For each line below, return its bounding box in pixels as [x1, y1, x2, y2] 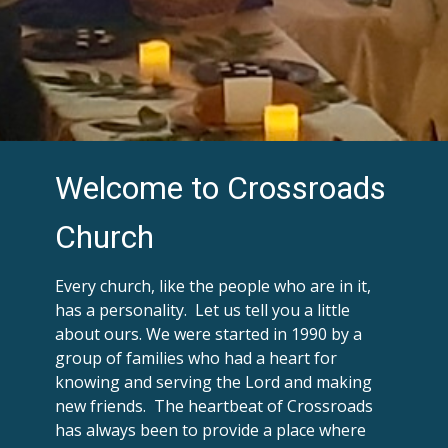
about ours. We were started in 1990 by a [55, 322, 362, 345]
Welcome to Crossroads [55, 169, 386, 208]
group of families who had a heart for [55, 346, 337, 369]
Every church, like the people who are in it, [55, 274, 371, 297]
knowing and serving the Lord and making [55, 370, 372, 393]
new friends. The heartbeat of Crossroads [55, 394, 373, 417]
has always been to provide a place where [55, 418, 366, 441]
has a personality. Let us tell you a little [55, 298, 350, 321]
